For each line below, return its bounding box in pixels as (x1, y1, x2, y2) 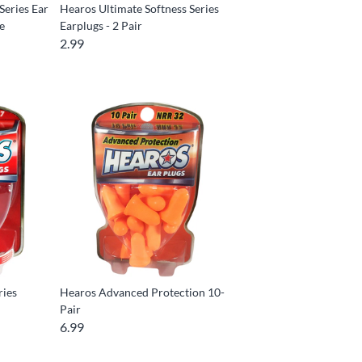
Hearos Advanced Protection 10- (60, 285, 225, 300)
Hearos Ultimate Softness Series (60, 2, 220, 16)
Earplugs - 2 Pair (60, 19, 143, 33)
